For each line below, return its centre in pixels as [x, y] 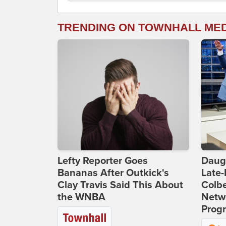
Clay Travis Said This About [120, 185]
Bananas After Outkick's [113, 173]
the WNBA [81, 197]
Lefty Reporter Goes [103, 161]
